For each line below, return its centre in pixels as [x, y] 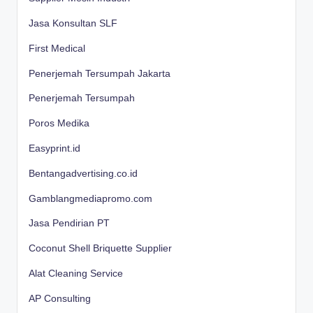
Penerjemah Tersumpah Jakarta [100, 73]
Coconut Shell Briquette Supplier [100, 249]
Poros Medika [59, 124]
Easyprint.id [54, 148]
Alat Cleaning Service [76, 273]
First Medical [57, 48]
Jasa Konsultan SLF [73, 23]
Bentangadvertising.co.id [83, 173]
